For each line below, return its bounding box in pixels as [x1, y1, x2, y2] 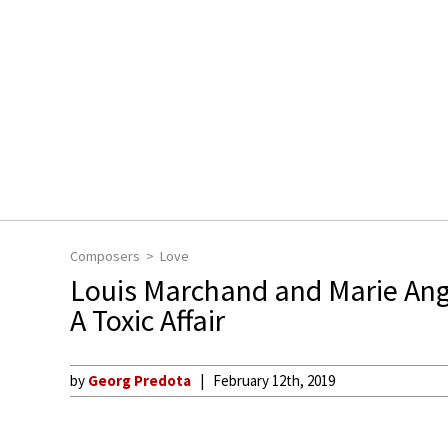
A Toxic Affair [70, 301, 225, 339]
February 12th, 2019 [213, 371, 335, 390]
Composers [70, 247, 140, 265]
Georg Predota [88, 371, 191, 390]
